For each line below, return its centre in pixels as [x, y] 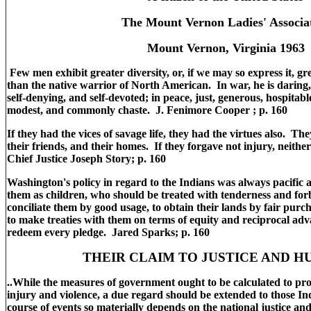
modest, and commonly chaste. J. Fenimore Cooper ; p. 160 [147, 110]
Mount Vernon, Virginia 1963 [226, 48]
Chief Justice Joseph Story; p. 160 [88, 159]
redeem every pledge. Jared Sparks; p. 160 [110, 232]
